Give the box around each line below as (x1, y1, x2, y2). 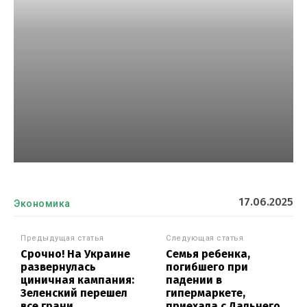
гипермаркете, (166, 286, 246, 300)
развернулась (21, 260, 96, 274)
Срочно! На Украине (21, 247, 130, 261)
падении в (166, 273, 223, 287)
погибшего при (166, 260, 249, 274)
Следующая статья (166, 234, 244, 243)
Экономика (14, 198, 71, 210)
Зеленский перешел (21, 286, 127, 300)
